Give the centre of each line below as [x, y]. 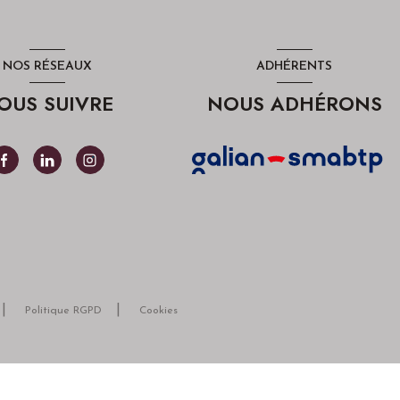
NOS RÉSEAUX [47, 66]
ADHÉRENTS [295, 66]
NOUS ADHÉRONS [294, 104]
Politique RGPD [63, 310]
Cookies [158, 310]
